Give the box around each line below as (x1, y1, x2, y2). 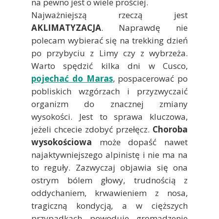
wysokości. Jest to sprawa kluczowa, (31, 110, 188, 122)
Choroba (153, 123, 188, 135)
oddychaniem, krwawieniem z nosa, (31, 187, 188, 198)
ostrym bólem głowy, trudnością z (31, 174, 188, 186)
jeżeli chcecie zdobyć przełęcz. (31, 123, 153, 135)
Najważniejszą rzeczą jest (31, 9, 188, 21)
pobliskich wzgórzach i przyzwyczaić (31, 85, 188, 97)
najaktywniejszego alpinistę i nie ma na (31, 149, 188, 160)
